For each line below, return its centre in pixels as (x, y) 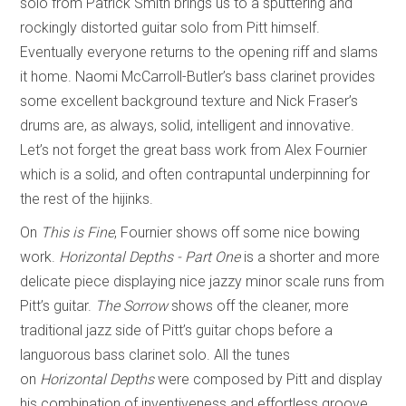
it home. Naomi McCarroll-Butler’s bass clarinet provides (198, 77)
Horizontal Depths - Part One (150, 257)
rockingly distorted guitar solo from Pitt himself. (170, 28)
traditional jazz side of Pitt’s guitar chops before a (177, 331)
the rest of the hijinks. (89, 199)
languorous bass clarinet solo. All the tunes (155, 355)
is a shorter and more (310, 257)
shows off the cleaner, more (261, 306)
